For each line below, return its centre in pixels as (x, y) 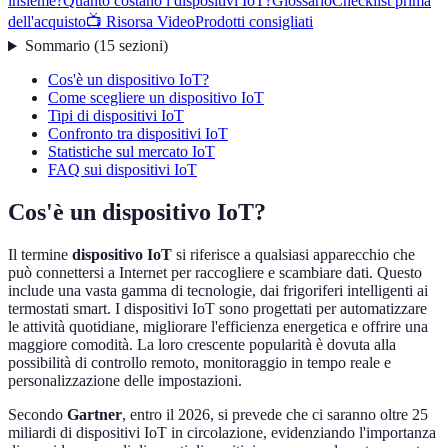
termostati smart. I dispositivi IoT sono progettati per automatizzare (217, 309)
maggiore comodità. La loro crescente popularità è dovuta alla (202, 345)
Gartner (94, 415)
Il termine (40, 255)
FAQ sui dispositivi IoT (122, 170)
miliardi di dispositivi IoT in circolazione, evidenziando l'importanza (222, 433)
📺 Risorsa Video (140, 22)
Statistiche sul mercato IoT (131, 152)
